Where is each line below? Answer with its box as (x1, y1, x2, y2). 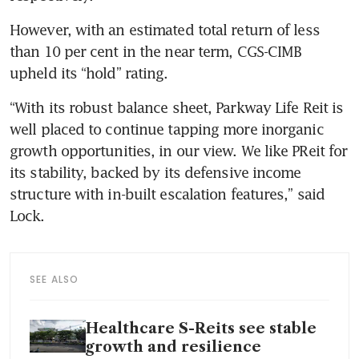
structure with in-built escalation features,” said (10, 184, 325, 203)
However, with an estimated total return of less (10, 20, 320, 38)
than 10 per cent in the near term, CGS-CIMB (10, 42, 302, 60)
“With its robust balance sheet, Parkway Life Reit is (10, 98, 344, 116)
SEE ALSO (30, 272, 79, 286)
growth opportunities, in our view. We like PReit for (10, 141, 348, 159)
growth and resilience (86, 337, 261, 356)
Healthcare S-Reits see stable (86, 319, 317, 337)
